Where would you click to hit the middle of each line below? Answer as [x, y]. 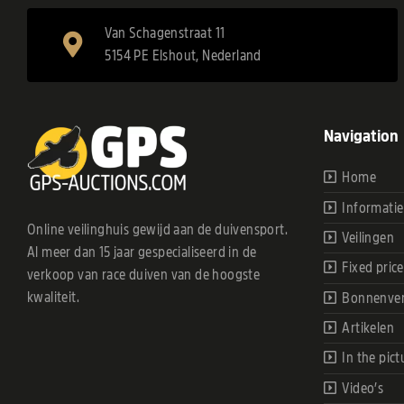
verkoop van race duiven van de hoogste [144, 275]
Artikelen [368, 329]
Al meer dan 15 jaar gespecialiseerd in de [142, 252]
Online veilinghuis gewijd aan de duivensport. [157, 230]
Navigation [361, 135]
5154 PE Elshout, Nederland [183, 55]
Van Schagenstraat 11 [165, 33]
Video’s [363, 388]
